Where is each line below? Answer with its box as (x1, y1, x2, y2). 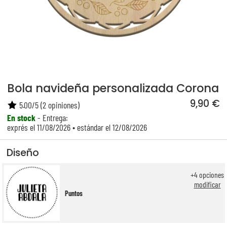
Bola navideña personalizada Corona (7, 80, 219, 96)
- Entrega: (35, 111, 68, 123)
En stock (7, 111, 36, 123)
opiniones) (46, 99, 80, 110)
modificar (194, 179, 221, 190)
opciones (198, 170, 224, 180)
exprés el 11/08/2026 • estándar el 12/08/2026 (7, 121, 147, 133)
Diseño (6, 145, 39, 160)
